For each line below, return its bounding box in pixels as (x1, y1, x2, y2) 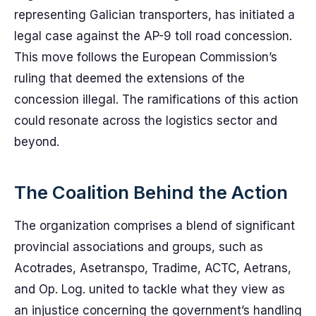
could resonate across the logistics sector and (14, 114, 277, 128)
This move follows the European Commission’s (14, 50, 277, 64)
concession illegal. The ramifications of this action (14, 92, 298, 107)
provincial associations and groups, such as (14, 240, 263, 254)
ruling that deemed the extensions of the (14, 71, 245, 85)
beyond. (14, 135, 59, 149)
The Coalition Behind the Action (14, 181, 288, 203)
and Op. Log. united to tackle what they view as (14, 282, 285, 296)
